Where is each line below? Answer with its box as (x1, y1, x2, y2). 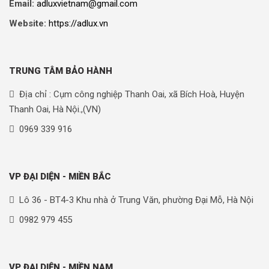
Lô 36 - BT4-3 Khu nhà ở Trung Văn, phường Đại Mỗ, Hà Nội (19, 195, 253, 206)
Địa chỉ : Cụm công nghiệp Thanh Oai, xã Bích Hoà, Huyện (19, 89, 244, 100)
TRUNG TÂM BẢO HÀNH (9, 65, 112, 77)
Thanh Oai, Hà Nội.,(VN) (9, 104, 101, 115)
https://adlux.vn (49, 18, 108, 29)
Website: (9, 18, 46, 29)
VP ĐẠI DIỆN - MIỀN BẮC (9, 171, 111, 183)
